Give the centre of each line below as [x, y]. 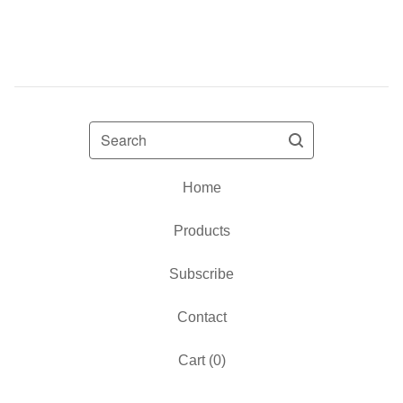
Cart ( [195, 360]
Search [111, 131]
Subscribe [201, 274]
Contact [201, 317]
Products [201, 231]
